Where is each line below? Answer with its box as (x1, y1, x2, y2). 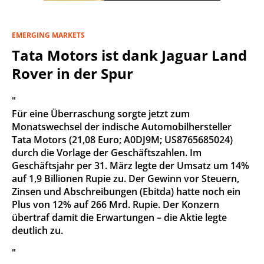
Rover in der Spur (12, 64, 133, 83)
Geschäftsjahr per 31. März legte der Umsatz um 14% (12, 159, 249, 172)
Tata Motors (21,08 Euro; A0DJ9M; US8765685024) (12, 133, 233, 146)
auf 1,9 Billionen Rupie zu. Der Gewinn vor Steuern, (12, 172, 239, 185)
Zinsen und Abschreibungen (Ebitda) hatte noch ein (12, 185, 240, 198)
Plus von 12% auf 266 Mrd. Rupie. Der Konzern (12, 198, 219, 211)
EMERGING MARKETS (12, 30, 85, 40)
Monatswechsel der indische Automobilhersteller (12, 120, 232, 133)
